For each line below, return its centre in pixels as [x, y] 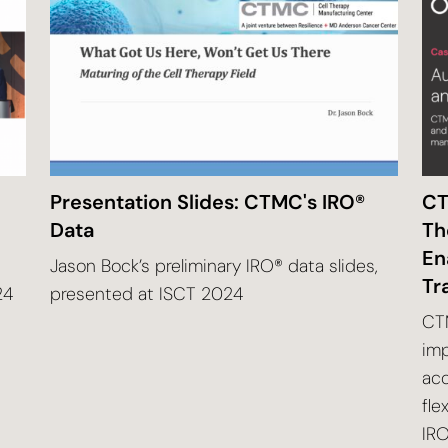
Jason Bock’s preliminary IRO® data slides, [214, 265]
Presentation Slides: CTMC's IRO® [207, 201]
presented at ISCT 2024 [146, 293]
